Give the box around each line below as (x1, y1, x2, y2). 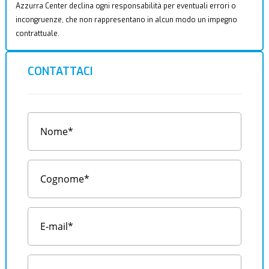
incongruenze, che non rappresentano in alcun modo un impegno (15, 15, 237, 25)
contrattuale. (15, 29, 59, 38)
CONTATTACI (27, 64, 92, 79)
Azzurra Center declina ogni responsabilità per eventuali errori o (15, 1, 236, 11)
